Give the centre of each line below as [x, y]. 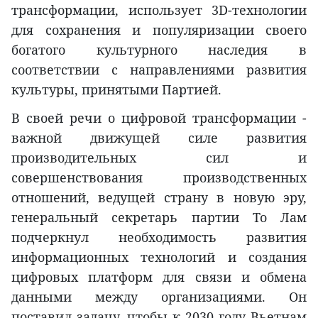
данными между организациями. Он [159, 297]
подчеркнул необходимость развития [159, 237]
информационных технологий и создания [159, 257]
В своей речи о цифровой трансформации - [159, 118]
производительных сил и [159, 158]
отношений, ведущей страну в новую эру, [159, 197]
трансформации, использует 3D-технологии [159, 10]
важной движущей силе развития [159, 138]
